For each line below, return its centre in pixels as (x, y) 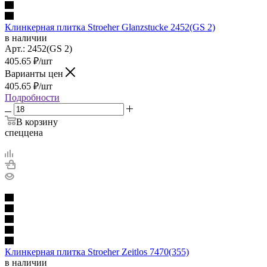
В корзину (37, 122)
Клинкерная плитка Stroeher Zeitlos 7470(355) (97, 252)
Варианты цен (34, 73)
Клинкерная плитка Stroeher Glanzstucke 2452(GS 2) (110, 27)
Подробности (32, 97)
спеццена (24, 132)
